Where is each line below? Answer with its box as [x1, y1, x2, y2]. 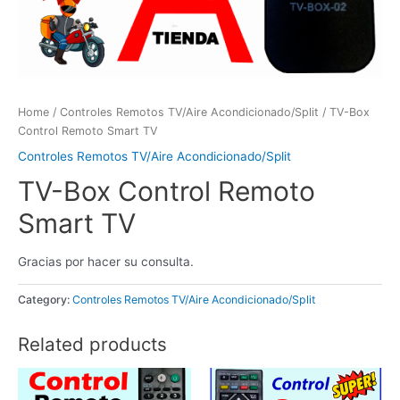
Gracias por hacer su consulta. [18, 254, 194, 269]
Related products [18, 333, 167, 356]
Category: [18, 292, 72, 306]
